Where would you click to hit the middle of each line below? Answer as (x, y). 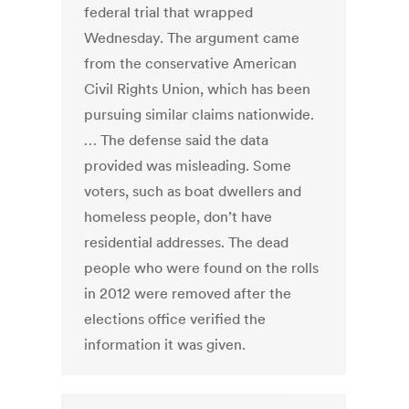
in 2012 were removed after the (188, 294)
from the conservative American (191, 63)
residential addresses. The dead (187, 242)
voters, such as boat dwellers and (193, 191)
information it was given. (165, 345)
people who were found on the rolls (202, 268)
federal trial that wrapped (169, 12)
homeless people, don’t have (178, 217)
